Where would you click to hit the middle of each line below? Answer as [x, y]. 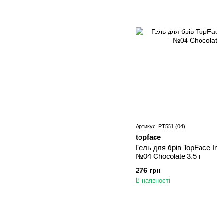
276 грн [148, 170]
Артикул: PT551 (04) [160, 127]
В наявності [153, 181]
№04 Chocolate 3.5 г [168, 156]
